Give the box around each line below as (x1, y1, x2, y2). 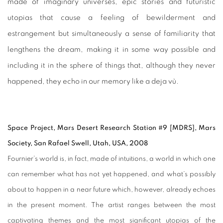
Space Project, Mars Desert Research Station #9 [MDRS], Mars (7, 124, 216, 132)
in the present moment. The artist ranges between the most (7, 202, 216, 209)
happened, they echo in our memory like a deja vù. (7, 78, 179, 86)
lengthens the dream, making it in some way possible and (7, 46, 216, 54)
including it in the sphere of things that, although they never (7, 62, 216, 70)
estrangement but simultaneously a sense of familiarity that (7, 30, 216, 38)
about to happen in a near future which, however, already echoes (7, 186, 216, 194)
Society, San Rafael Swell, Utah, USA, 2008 (7, 140, 148, 147)
